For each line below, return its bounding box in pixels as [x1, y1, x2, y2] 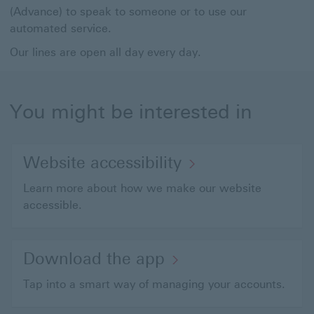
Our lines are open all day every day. [10, 46, 205, 59]
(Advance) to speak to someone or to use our [10, 5, 247, 18]
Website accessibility [23, 153, 182, 172]
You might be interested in [10, 100, 252, 123]
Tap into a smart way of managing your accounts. [23, 278, 285, 291]
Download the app [23, 249, 165, 268]
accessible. [23, 198, 82, 212]
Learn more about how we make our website [23, 182, 261, 195]
